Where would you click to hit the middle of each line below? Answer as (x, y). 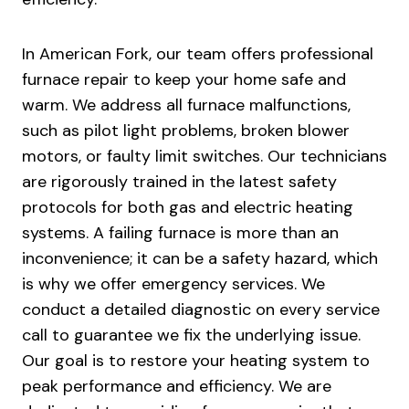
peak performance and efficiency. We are (177, 387)
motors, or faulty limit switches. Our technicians (204, 157)
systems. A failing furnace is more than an (180, 233)
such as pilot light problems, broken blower (186, 131)
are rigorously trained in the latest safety (179, 182)
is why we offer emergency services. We (173, 284)
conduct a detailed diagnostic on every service (201, 310)
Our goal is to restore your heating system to (196, 361)
